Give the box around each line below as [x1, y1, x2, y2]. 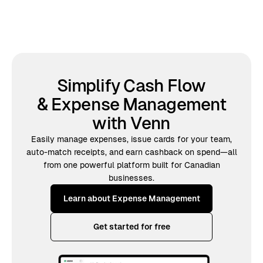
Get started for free [93, 222, 170, 232]
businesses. [109, 173, 154, 183]
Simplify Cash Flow [57, 75, 206, 96]
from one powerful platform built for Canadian [43, 160, 220, 170]
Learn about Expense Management [63, 193, 200, 203]
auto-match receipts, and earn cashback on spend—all [26, 147, 237, 157]
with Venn [92, 113, 171, 133]
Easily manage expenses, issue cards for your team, [31, 134, 232, 144]
